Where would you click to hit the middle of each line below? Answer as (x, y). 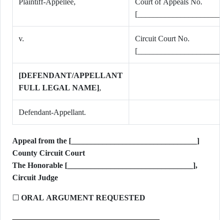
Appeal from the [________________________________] (106, 141)
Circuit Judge (35, 178)
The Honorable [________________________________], (105, 165)
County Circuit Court (49, 153)
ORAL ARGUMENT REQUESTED (83, 198)
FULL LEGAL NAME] (59, 88)
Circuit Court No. (162, 39)
